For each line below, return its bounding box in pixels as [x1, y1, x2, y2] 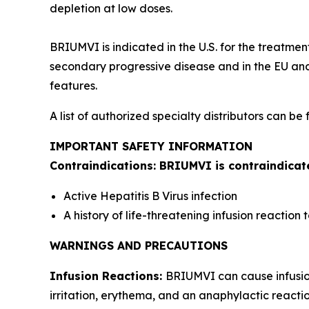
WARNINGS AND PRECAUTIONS [50, 238, 228, 252]
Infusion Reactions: [50, 268, 166, 283]
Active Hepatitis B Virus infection [63, 188, 237, 203]
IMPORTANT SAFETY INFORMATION [50, 139, 252, 153]
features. [50, 78, 97, 92]
